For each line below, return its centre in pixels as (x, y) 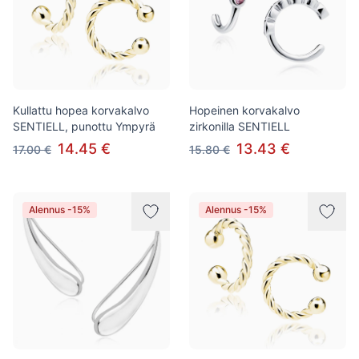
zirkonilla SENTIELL (240, 126)
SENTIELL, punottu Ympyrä (84, 126)
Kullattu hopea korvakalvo (81, 110)
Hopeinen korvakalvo (244, 110)
